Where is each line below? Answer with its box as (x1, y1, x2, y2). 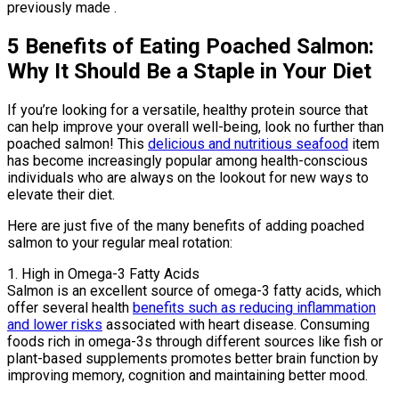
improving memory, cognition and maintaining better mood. (7, 367, 368, 385)
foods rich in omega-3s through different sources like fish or (7, 333, 383, 351)
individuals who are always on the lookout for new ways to (7, 169, 369, 187)
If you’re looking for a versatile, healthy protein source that (7, 102, 368, 119)
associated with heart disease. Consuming (102, 316, 370, 334)
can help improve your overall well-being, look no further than (7, 118, 384, 136)
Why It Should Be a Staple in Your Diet (7, 59, 371, 85)
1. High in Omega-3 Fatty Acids (7, 265, 199, 283)
